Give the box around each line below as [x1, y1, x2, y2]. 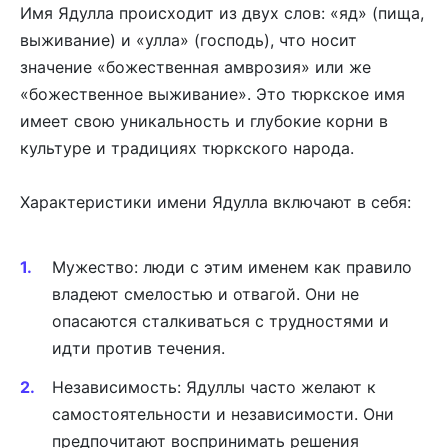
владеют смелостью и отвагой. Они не [52, 284, 359, 305]
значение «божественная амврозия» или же [20, 56, 371, 77]
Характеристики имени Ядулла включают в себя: [20, 191, 411, 212]
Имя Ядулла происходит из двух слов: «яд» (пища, [20, 2, 424, 23]
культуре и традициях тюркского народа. [20, 137, 354, 158]
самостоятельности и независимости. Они [52, 403, 394, 424]
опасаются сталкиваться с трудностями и [52, 311, 389, 332]
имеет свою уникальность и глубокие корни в [20, 110, 388, 131]
